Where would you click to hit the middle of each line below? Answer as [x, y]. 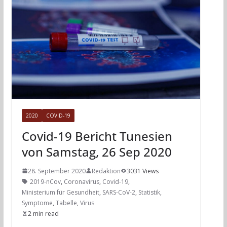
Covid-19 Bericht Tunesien [97, 136]
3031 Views [142, 171]
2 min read [43, 213]
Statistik [149, 192]
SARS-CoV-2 [119, 192]
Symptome [37, 203]
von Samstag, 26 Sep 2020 [97, 152]
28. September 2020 [56, 171]
